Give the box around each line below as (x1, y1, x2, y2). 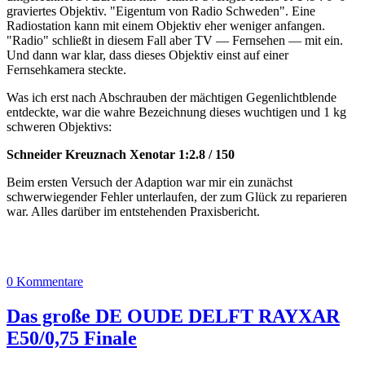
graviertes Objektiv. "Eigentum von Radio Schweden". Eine (7, 3, 315, 18)
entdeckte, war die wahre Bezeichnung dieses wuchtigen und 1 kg (7, 104, 346, 119)
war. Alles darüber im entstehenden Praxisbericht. (7, 204, 260, 218)
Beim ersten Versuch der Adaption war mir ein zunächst (7, 174, 292, 189)
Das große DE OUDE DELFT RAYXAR (7, 305, 340, 327)
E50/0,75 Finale (7, 327, 137, 349)
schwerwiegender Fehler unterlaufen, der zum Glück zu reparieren (7, 189, 347, 204)
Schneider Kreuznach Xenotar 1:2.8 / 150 (7, 147, 235, 161)
